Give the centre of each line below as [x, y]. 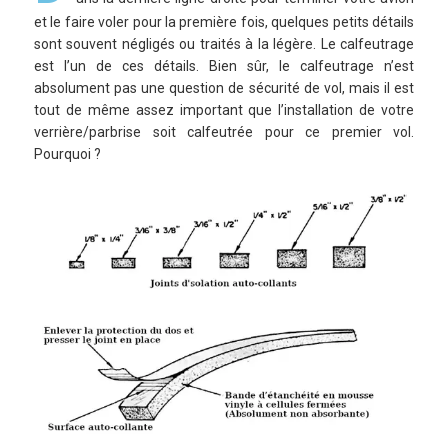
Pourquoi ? [67, 154]
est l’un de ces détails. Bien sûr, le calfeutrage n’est [224, 66]
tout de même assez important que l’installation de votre [224, 110]
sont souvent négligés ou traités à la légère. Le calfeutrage [224, 44]
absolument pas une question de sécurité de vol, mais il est [224, 88]
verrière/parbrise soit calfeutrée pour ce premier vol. [224, 132]
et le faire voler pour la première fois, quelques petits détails [224, 22]
